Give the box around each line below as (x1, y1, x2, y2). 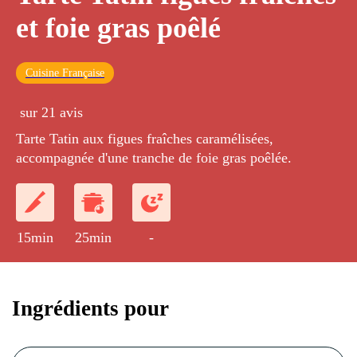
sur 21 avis (20, 104, 83, 121)
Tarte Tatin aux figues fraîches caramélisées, (16, 131, 273, 147)
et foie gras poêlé (16, 12, 221, 45)
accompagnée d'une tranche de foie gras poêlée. (16, 150, 292, 167)
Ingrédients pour (12, 296, 169, 320)
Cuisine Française (25, 67, 104, 80)
